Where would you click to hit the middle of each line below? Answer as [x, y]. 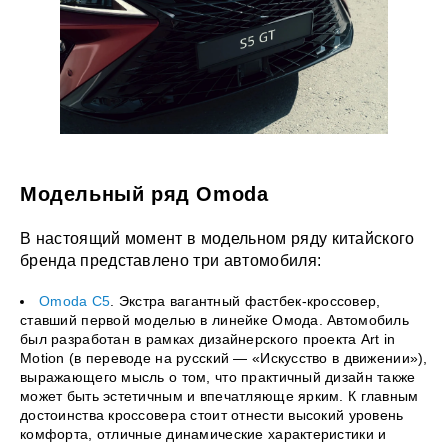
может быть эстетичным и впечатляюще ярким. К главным [219, 395]
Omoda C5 [75, 300]
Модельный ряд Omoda [144, 193]
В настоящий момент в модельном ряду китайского [217, 238]
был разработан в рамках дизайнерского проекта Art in [208, 338]
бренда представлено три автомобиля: [171, 260]
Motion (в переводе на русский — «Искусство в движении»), [224, 357]
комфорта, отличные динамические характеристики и [203, 433]
